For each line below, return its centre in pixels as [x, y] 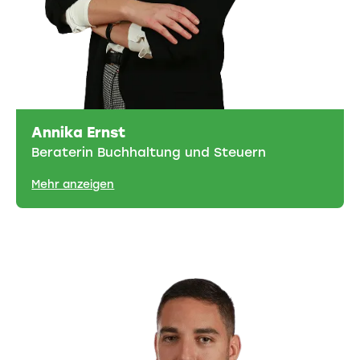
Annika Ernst [79, 132]
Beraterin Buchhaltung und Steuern [149, 152]
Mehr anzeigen [73, 184]
